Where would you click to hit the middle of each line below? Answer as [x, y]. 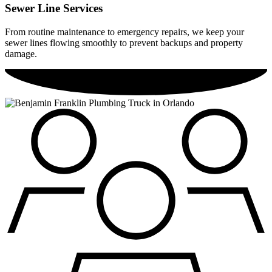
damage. [21, 53]
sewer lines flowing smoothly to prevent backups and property [124, 42]
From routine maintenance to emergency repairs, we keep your [124, 32]
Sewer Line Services [54, 8]
